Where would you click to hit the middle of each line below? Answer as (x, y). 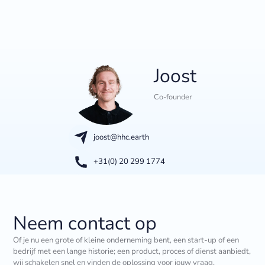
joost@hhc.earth (121, 137)
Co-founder (173, 97)
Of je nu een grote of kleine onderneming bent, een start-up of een (126, 240)
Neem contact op (85, 223)
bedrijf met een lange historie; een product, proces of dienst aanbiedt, (132, 251)
